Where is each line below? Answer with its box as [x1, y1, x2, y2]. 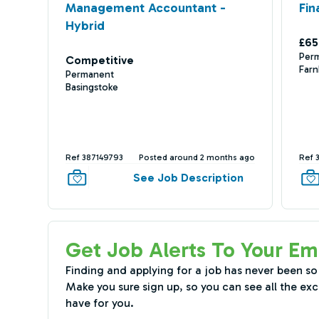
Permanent [65, 68, 114, 80]
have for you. [65, 296, 134, 310]
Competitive [65, 53, 134, 67]
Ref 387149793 [65, 152, 123, 162]
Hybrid [65, 18, 105, 33]
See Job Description [133, 170, 244, 184]
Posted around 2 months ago [139, 152, 256, 162]
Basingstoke [65, 81, 118, 93]
